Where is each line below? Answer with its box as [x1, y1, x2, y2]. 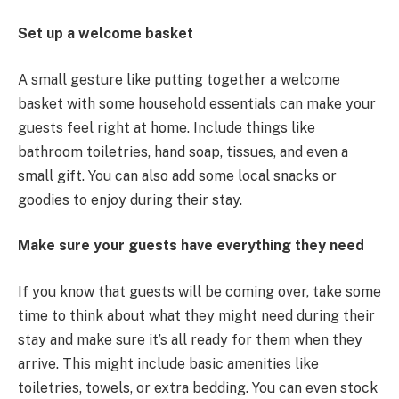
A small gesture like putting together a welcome [18, 70, 340, 88]
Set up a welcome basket [18, 25, 193, 43]
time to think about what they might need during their [18, 306, 375, 324]
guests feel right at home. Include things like [18, 118, 315, 136]
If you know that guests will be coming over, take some [18, 282, 381, 300]
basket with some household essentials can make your [18, 94, 376, 112]
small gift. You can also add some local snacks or [18, 167, 337, 184]
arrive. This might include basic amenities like [18, 354, 319, 372]
